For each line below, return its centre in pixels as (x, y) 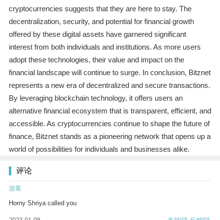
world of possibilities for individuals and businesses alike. (99, 149)
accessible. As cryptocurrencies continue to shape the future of (109, 124)
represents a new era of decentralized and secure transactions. (109, 85)
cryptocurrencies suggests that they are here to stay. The (100, 9)
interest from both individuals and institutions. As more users (105, 47)
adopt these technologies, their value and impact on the (96, 60)
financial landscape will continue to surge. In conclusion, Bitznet (110, 73)
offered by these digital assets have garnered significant (97, 34)
